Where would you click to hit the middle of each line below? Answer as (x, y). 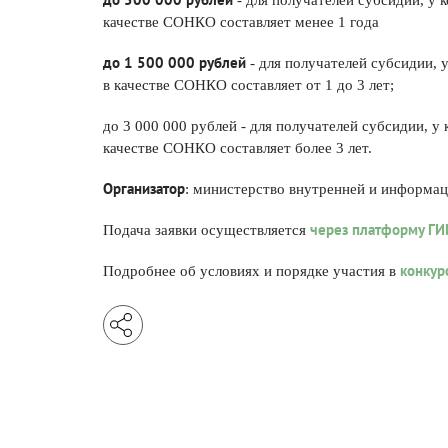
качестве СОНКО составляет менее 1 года (241, 22)
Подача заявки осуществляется (206, 230)
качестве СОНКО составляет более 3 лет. (237, 148)
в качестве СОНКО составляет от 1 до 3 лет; (248, 85)
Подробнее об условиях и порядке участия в (251, 271)
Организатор (144, 188)
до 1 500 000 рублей (174, 62)
